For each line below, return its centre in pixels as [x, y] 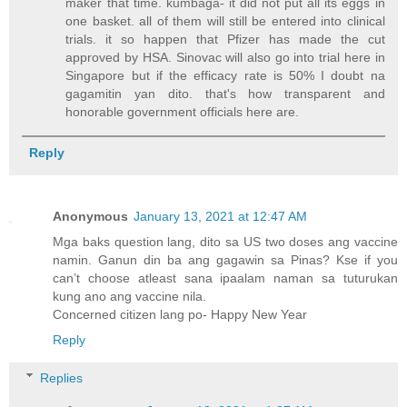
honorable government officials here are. [183, 112]
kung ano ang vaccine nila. [129, 297]
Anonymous [90, 217]
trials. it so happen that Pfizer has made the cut [225, 40]
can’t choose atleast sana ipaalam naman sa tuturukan [225, 278]
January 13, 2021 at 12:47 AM [220, 217]
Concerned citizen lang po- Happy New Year [180, 315]
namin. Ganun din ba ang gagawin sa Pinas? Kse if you [225, 260]
